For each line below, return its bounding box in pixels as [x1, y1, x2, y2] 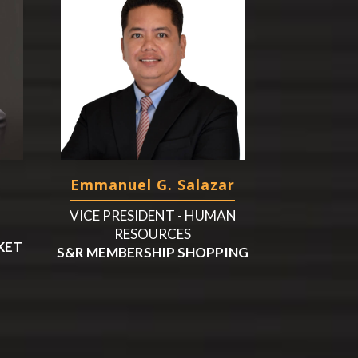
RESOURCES [114, 225, 192, 242]
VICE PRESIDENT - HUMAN [69, 206, 237, 224]
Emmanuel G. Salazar [70, 174, 236, 194]
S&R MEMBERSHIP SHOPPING [57, 243, 249, 261]
